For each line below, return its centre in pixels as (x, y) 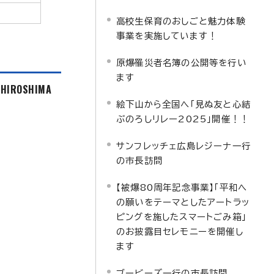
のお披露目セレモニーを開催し (180, 231)
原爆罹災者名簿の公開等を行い (181, 63)
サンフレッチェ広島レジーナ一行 (183, 146)
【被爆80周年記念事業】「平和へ (182, 187)
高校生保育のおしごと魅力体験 (181, 21)
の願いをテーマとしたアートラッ (183, 202)
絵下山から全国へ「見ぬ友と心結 (183, 104)
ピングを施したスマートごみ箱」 (181, 217)
